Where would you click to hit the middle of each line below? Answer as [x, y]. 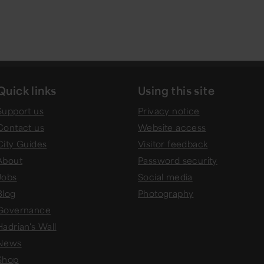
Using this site [176, 90]
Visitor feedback [173, 144]
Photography [166, 194]
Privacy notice [169, 111]
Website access [172, 128]
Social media [165, 177]
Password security [178, 161]
